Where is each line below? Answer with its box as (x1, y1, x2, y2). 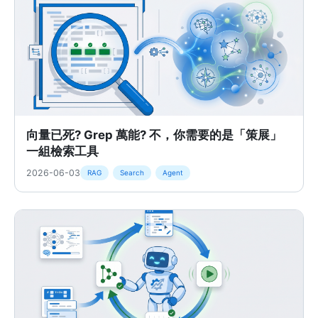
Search (120, 168, 144, 177)
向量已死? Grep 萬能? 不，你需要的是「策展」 (26, 128, 282, 142)
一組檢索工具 (26, 144, 99, 158)
